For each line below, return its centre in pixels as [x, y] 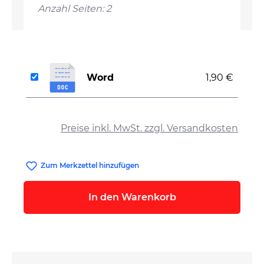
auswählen [54, 113]
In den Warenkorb [132, 197]
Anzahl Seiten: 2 [75, 9]
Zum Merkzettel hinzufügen [90, 165]
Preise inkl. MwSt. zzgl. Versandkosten [149, 128]
